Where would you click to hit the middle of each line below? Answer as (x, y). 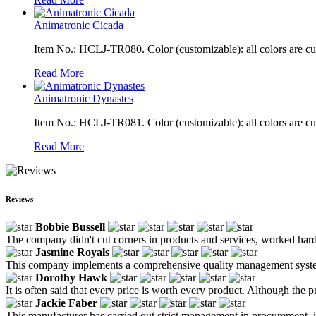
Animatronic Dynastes (84, 98)
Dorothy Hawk (71, 277)
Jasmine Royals (72, 252)
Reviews (19, 199)
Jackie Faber (66, 303)
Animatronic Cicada (79, 25)
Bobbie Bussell (70, 226)
